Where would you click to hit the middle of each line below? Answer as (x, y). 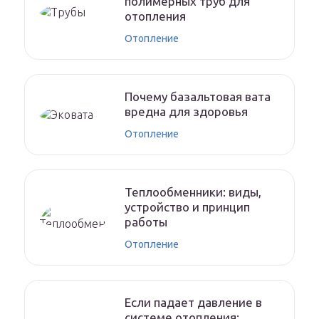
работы (146, 222)
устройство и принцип (187, 207)
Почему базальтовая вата (198, 97)
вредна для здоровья (186, 112)
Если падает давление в (193, 303)
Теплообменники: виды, (193, 192)
